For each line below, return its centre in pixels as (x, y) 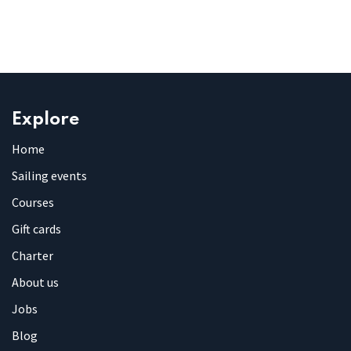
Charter (33, 255)
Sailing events (49, 175)
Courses (33, 202)
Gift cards (36, 228)
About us (35, 282)
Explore (46, 119)
